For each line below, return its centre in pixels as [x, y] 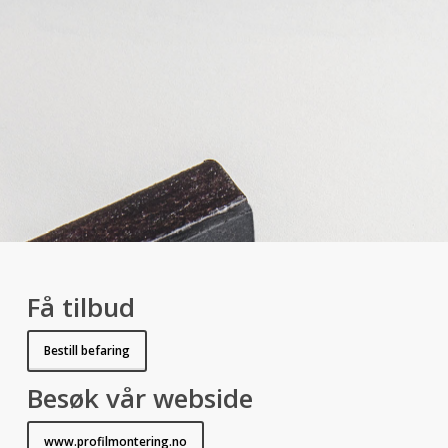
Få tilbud [80, 307]
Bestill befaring [86, 351]
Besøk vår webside [139, 398]
